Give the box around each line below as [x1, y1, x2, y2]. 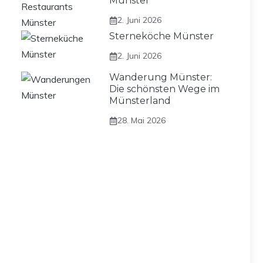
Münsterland [109, 95, 171, 106]
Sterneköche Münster [109, 31, 214, 42]
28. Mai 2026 [117, 115, 166, 126]
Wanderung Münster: [109, 72, 212, 83]
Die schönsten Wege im [109, 83, 220, 95]
